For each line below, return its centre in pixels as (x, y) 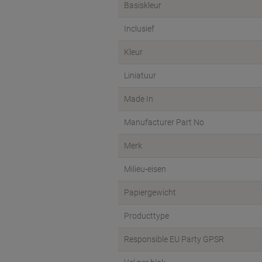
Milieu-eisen (145, 169)
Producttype (146, 216)
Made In (139, 99)
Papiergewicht (150, 192)
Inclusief (139, 29)
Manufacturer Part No (164, 122)
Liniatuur (140, 75)
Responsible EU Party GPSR (174, 239)
